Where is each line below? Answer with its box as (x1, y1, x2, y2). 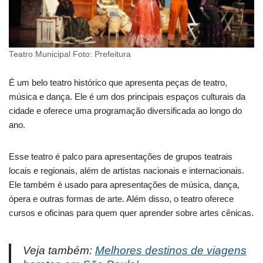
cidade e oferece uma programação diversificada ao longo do (9, 105, 242, 116)
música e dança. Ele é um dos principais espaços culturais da (9, 91, 245, 102)
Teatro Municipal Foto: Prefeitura (9, 49, 131, 59)
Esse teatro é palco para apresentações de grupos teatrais (9, 151, 232, 161)
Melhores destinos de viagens (95, 244, 247, 257)
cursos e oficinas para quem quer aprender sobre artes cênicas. (9, 207, 254, 218)
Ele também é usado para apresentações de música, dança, (9, 179, 240, 190)
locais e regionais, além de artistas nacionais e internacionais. (9, 165, 244, 176)
